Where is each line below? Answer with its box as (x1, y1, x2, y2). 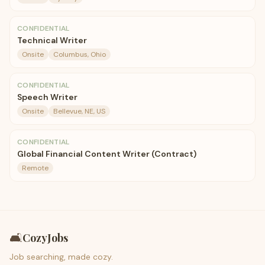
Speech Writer (17, 92, 77, 102)
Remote (22, 163, 49, 173)
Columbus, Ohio (53, 50, 106, 59)
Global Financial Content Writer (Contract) (17, 148, 196, 159)
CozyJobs (22, 231, 68, 245)
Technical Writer (17, 35, 87, 46)
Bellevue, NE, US (53, 106, 105, 116)
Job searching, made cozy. (9, 251, 113, 262)
